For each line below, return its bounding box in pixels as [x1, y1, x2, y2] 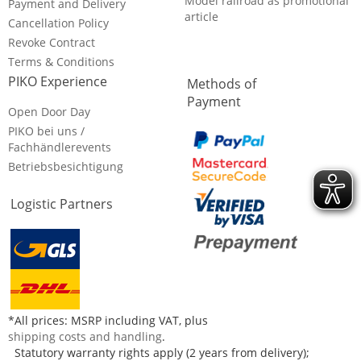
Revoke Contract [8, 35, 95, 50]
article [185, 9, 218, 24]
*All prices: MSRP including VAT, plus [8, 313, 208, 328]
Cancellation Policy [8, 15, 109, 31]
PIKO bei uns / [8, 123, 85, 139]
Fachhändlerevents [8, 139, 111, 155]
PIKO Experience [8, 73, 107, 90]
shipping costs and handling [8, 329, 162, 344]
